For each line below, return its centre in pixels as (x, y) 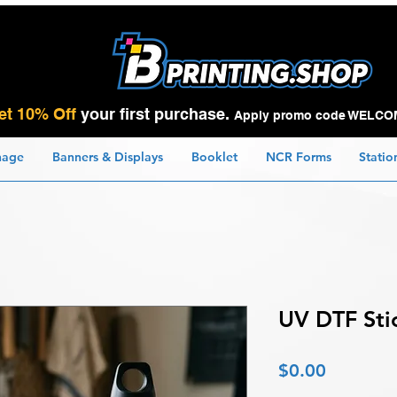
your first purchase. (157, 114)
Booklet (214, 157)
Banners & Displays (108, 157)
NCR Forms (298, 157)
